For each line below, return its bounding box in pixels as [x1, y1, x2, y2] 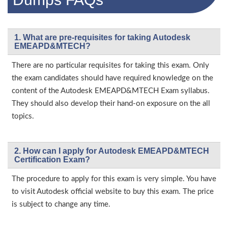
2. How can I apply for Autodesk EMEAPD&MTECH [14, 147, 209, 155]
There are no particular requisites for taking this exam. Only [12, 62, 209, 69]
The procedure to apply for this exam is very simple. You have [12, 175, 216, 183]
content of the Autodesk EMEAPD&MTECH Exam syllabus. [12, 87, 210, 95]
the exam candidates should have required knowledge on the [12, 74, 213, 82]
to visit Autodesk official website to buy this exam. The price [12, 188, 214, 195]
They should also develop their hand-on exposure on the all [12, 100, 210, 107]
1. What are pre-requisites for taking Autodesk [14, 33, 190, 42]
